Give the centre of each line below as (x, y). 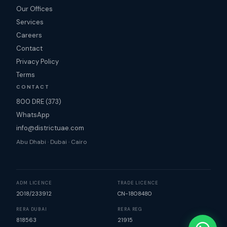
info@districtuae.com (50, 128)
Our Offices (34, 9)
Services (30, 22)
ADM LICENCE (34, 183)
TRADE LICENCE (138, 183)
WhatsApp (33, 115)
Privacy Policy (37, 62)
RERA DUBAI (32, 209)
